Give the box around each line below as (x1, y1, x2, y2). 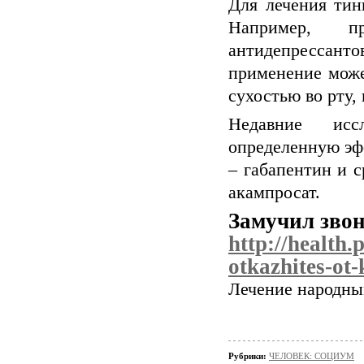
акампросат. (228, 183, 320, 202)
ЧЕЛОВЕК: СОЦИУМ (269, 351, 354, 361)
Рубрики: (228, 351, 269, 361)
